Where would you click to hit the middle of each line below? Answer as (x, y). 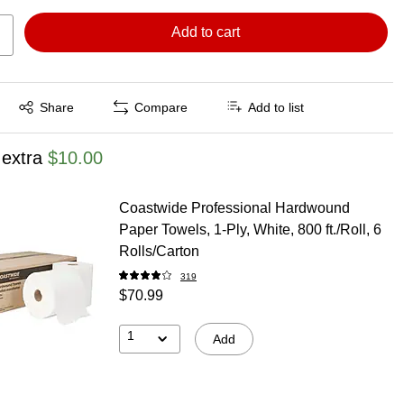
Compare (161, 108)
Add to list (276, 108)
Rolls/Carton (159, 251)
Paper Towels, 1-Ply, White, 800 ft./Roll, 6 (250, 229)
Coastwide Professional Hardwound (234, 207)
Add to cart (206, 32)
